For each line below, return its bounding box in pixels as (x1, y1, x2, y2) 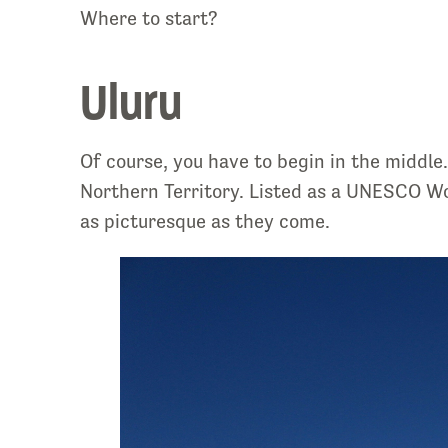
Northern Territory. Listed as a (80, 179, 341, 203)
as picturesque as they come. (80, 209, 330, 233)
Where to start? (80, 6, 217, 30)
